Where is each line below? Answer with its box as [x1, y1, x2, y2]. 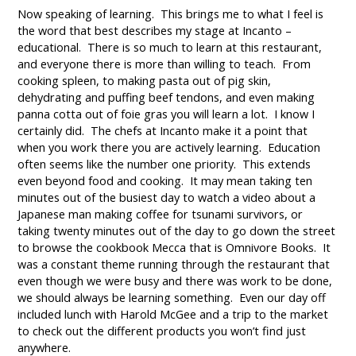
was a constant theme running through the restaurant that [17, 257, 331, 273]
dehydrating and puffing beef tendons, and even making [17, 90, 315, 106]
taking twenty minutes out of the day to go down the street [17, 223, 336, 239]
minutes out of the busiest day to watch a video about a [17, 190, 316, 206]
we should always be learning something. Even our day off [17, 290, 327, 306]
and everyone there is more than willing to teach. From [17, 56, 311, 72]
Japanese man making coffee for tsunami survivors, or [17, 207, 304, 222]
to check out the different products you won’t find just [17, 323, 307, 339]
